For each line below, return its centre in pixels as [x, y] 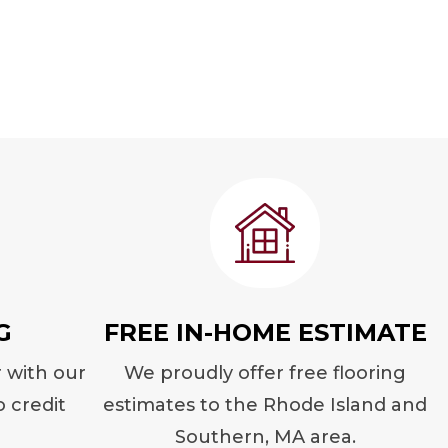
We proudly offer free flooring [265, 373]
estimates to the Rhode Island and [265, 405]
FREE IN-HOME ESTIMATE [265, 332]
